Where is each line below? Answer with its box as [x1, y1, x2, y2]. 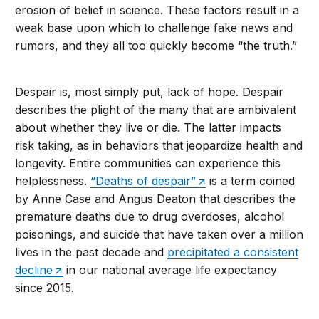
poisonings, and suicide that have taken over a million [15, 227, 304, 242]
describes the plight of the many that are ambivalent [15, 103, 297, 117]
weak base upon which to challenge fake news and [15, 21, 293, 36]
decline [15, 263, 53, 278]
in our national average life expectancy [63, 263, 278, 278]
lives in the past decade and [15, 245, 168, 260]
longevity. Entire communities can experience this [15, 156, 281, 171]
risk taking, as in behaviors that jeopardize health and [15, 138, 303, 153]
